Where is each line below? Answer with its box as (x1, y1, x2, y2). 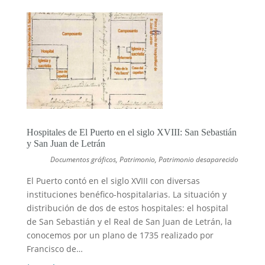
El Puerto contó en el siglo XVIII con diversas (26, 174, 200, 186)
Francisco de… (26, 243, 83, 254)
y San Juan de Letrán (26, 138, 105, 148)
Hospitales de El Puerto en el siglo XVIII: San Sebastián (26, 127, 237, 137)
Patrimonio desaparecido (159, 154, 239, 164)
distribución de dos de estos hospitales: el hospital (26, 202, 228, 214)
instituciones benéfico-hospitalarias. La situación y (26, 188, 227, 200)
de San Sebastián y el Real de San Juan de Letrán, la (26, 215, 232, 227)
